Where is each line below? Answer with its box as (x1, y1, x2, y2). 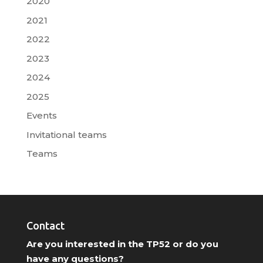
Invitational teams (26, 129, 107, 140)
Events (26, 110, 57, 122)
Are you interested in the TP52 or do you (26, 238, 218, 250)
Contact (26, 220, 65, 232)
